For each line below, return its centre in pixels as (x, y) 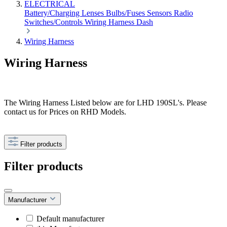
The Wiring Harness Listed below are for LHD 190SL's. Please (105, 102)
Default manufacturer (70, 218)
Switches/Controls (54, 22)
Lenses (94, 13)
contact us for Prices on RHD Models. (65, 111)
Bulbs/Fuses (126, 13)
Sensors (160, 13)
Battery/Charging (53, 13)
